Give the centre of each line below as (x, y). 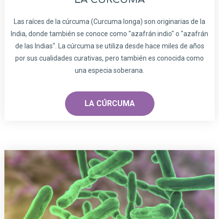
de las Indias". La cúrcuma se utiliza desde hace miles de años (109, 46)
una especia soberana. (109, 71)
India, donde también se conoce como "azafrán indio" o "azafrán (109, 34)
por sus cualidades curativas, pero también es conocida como (109, 58)
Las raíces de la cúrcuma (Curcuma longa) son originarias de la (109, 22)
